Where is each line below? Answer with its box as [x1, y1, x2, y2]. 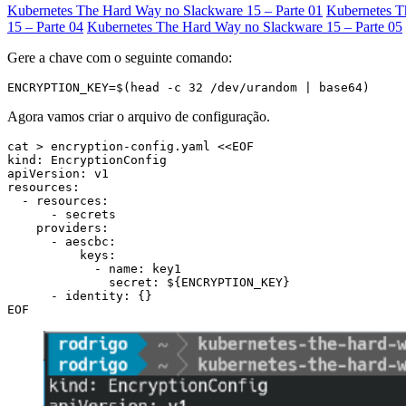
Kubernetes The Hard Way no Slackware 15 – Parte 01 [7, 3, 323, 19]
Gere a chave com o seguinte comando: [7, 50, 232, 66]
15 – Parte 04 [7, 19, 83, 35]
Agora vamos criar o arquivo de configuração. [7, 109, 270, 125]
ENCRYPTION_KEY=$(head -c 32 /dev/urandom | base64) [7, 81, 370, 95]
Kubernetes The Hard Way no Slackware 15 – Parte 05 [87, 19, 402, 35]
